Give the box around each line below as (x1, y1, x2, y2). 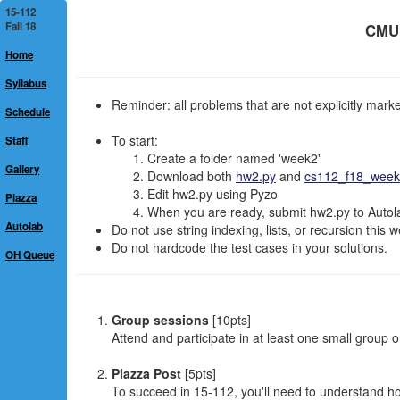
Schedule (5, 104, 50, 120)
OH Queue (5, 247, 54, 262)
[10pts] (209, 311, 251, 329)
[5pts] (181, 364, 216, 382)
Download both (147, 167, 236, 185)
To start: (112, 131, 158, 149)
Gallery (5, 162, 39, 177)
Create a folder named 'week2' (147, 149, 321, 167)
